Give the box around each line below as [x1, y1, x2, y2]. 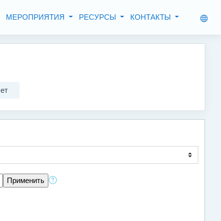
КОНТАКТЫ [130, 12, 173, 22]
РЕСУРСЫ [79, 12, 118, 22]
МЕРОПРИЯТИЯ [6, 12, 67, 22]
